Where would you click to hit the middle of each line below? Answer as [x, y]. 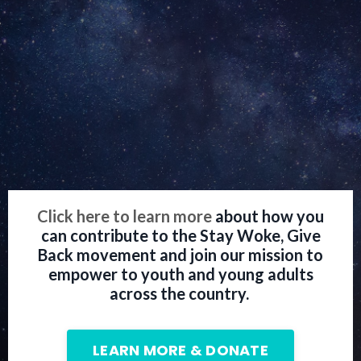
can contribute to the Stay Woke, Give [180, 236]
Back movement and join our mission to [180, 255]
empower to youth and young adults [180, 274]
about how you [268, 216]
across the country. [180, 294]
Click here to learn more [124, 216]
